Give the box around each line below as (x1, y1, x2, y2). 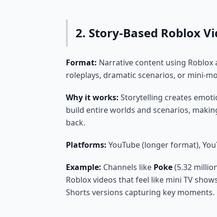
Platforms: (66, 139, 107, 150)
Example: (66, 162, 101, 172)
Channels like (101, 162, 154, 172)
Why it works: (66, 92, 119, 103)
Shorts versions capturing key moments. (66, 187, 215, 198)
